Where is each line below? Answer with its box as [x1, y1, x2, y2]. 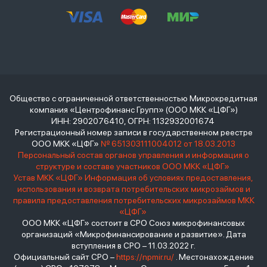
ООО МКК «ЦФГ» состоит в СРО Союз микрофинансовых [22, 218, 245, 228]
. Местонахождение [173, 252, 254, 262]
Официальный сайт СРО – [13, 252, 116, 262]
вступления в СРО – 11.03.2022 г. [72, 241, 195, 251]
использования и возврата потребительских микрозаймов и [17, 184, 250, 194]
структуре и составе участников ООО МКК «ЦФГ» [36, 162, 231, 172]
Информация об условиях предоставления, [85, 173, 253, 183]
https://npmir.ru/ [116, 252, 174, 262]
